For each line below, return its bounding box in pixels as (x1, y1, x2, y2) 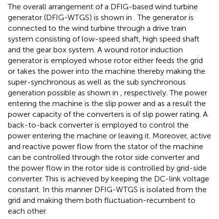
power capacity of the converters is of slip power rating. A (8, 109, 208, 119)
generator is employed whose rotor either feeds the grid (8, 55, 203, 65)
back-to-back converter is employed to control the (8, 120, 189, 130)
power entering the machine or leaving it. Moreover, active (8, 131, 211, 140)
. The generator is (134, 12, 194, 22)
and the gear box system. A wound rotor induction (8, 44, 183, 54)
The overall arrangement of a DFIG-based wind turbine (8, 1, 198, 11)
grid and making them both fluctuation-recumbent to (8, 195, 196, 205)
